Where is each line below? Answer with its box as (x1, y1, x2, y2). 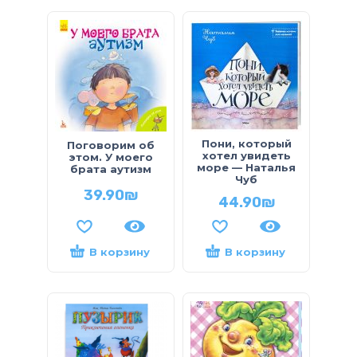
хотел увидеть (202, 148, 291, 162)
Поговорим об (67, 138, 155, 151)
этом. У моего (69, 150, 153, 163)
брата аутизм (70, 162, 151, 175)
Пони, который (201, 136, 292, 150)
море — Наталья (197, 160, 296, 174)
